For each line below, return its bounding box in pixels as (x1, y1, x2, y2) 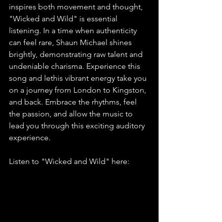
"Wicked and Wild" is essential (9, 13, 119, 23)
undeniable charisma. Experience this (9, 61, 142, 71)
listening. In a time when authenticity (9, 25, 139, 35)
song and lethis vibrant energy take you (9, 73, 149, 83)
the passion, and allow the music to (9, 109, 135, 118)
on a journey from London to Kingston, (9, 85, 148, 95)
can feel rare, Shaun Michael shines (9, 37, 134, 47)
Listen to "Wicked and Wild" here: (9, 156, 129, 166)
